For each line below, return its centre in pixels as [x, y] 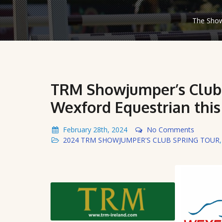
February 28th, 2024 [95, 129]
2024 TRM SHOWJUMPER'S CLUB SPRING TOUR [141, 140]
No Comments [170, 129]
